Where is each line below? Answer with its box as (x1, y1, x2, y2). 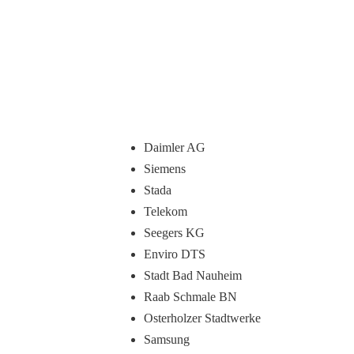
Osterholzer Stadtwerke (144, 311, 261, 325)
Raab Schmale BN (144, 290, 237, 303)
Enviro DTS (144, 247, 205, 261)
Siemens (144, 162, 186, 175)
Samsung (144, 333, 190, 346)
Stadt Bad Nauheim (144, 269, 242, 282)
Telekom (144, 205, 187, 218)
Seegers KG (144, 226, 205, 239)
